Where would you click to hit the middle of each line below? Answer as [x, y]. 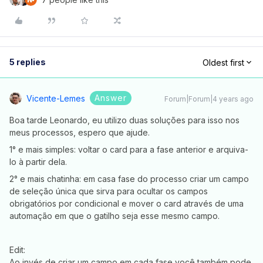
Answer [111, 98]
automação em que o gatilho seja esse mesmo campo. [114, 216]
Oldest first [223, 62]
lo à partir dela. [38, 162]
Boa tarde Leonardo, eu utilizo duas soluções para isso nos [124, 120]
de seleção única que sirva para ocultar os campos [109, 191]
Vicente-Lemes [56, 98]
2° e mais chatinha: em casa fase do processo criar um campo [129, 179]
